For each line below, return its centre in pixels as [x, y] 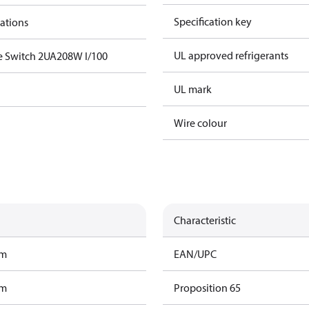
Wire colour [200, 123]
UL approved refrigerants [231, 55]
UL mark [193, 89]
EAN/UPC [195, 254]
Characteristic [205, 220]
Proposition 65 [207, 288]
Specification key [213, 21]
